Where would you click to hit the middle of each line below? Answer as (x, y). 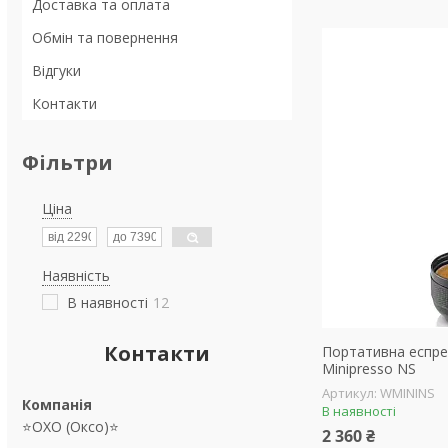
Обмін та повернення (105, 37)
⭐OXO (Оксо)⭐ (70, 426)
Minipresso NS (369, 368)
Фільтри (67, 162)
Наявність (76, 275)
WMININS (408, 393)
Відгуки (56, 70)
